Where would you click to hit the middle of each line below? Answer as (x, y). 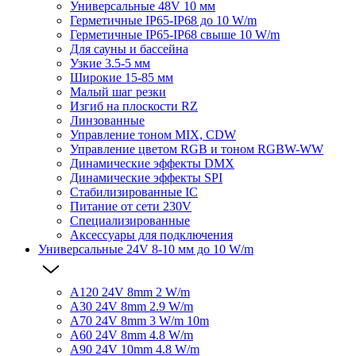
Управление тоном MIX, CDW (153, 134)
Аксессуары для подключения (151, 234)
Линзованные (107, 120)
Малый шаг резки (118, 91)
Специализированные (130, 220)
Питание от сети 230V (131, 206)
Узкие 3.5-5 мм (110, 63)
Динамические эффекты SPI (146, 177)
